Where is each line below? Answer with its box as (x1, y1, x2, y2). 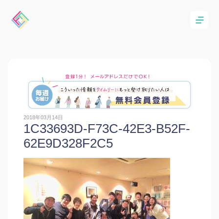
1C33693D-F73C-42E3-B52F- (23, 122, 190, 136)
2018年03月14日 (23, 114, 63, 121)
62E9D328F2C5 (23, 136, 113, 151)
